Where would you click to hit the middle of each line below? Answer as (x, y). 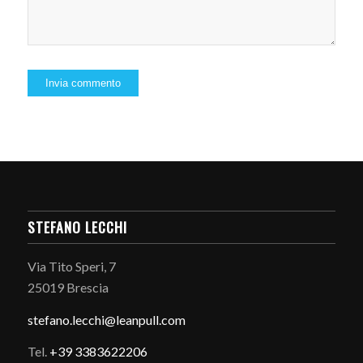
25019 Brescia (68, 288)
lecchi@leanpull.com (128, 319)
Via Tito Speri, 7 (71, 267)
